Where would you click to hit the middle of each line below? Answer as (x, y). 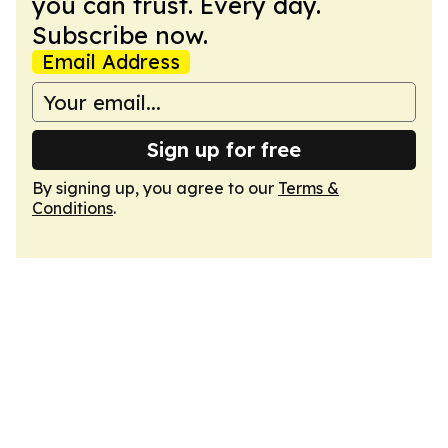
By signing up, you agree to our (155, 188)
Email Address (111, 61)
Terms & (308, 188)
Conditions (72, 208)
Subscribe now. (120, 35)
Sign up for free (224, 149)
